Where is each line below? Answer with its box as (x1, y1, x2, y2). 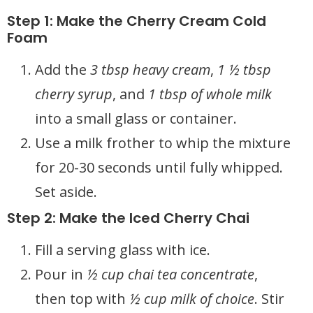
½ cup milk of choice (129, 289, 254, 308)
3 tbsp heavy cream (90, 60, 210, 79)
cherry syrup (35, 85, 112, 103)
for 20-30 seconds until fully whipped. (35, 158, 283, 177)
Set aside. (35, 182, 97, 201)
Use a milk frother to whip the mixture (35, 133, 291, 152)
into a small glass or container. (35, 109, 237, 128)
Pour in (35, 265, 87, 284)
